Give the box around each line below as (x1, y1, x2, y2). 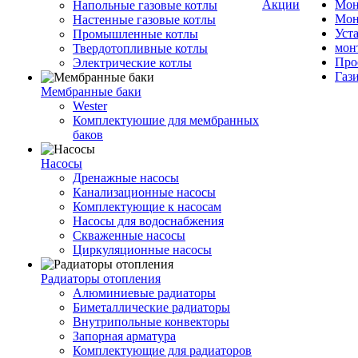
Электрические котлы (73, 56, 192, 70)
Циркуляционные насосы (73, 243, 212, 257)
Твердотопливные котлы (73, 42, 208, 55)
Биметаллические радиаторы (73, 300, 230, 314)
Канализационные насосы (73, 185, 216, 199)
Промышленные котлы (73, 27, 198, 41)
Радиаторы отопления (41, 272, 161, 285)
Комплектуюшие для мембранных (73, 113, 259, 127)
